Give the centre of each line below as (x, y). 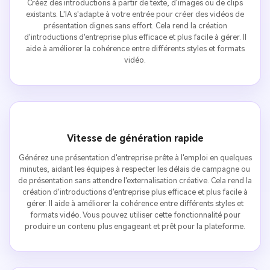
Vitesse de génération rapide (135, 138)
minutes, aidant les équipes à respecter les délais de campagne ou (135, 169)
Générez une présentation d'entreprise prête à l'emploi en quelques (135, 157)
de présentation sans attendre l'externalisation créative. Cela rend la (135, 180)
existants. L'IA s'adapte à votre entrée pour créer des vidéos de (135, 14)
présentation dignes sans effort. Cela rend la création (135, 26)
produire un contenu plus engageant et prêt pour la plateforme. (135, 226)
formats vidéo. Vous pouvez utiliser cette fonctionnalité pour (135, 215)
